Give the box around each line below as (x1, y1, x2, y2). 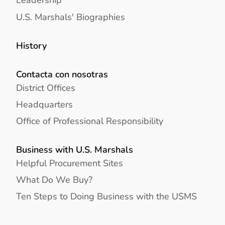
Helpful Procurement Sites (16, 156, 123, 169)
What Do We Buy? (16, 173, 92, 186)
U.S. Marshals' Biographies (16, 10, 125, 23)
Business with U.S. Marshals (16, 143, 133, 156)
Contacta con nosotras (16, 67, 108, 80)
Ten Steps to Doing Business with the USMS (16, 190, 197, 203)
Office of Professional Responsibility (16, 114, 163, 127)
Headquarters (16, 97, 73, 110)
